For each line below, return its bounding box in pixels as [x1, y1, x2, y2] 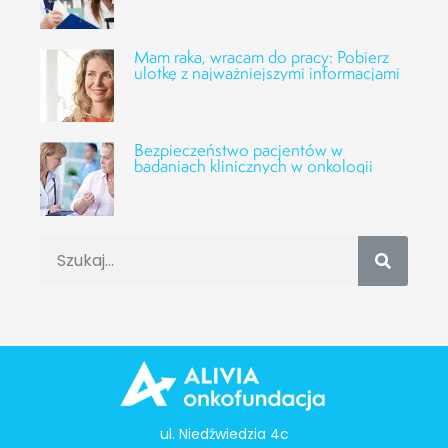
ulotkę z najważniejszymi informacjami [133, 60, 400, 84]
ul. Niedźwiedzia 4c [159, 423, 289, 444]
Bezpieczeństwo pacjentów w [133, 138, 343, 162]
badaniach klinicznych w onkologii [133, 154, 373, 178]
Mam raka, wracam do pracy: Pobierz [133, 44, 389, 68]
